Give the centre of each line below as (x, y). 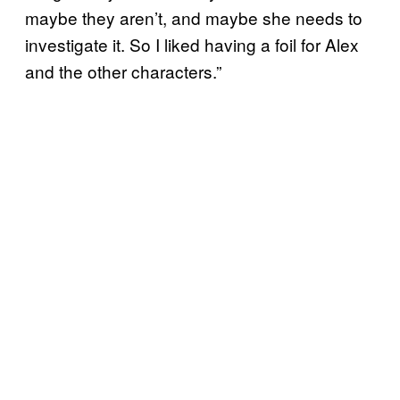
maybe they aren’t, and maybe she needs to (194, 17)
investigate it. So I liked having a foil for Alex (192, 44)
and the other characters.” (123, 71)
